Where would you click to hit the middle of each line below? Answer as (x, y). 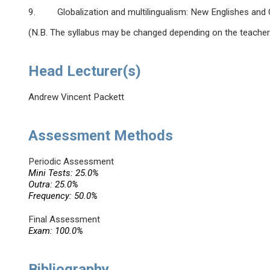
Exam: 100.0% (56, 231)
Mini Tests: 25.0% (64, 173)
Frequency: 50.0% (63, 196)
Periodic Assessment (71, 162)
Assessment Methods (101, 136)
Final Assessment (64, 220)
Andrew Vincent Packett (77, 97)
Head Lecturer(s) (85, 71)
